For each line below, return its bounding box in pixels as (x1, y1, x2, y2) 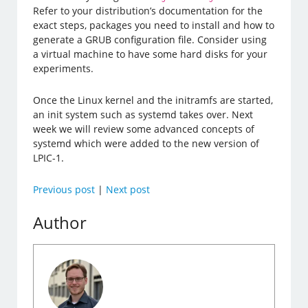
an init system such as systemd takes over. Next (33, 107, 254, 121)
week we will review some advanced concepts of (33, 122, 255, 135)
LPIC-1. (33, 151, 65, 164)
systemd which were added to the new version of (33, 136, 260, 150)
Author (33, 210, 87, 234)
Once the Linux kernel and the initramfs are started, (33, 93, 274, 107)
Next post (106, 182, 151, 196)
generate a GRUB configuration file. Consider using (33, 32, 267, 46)
